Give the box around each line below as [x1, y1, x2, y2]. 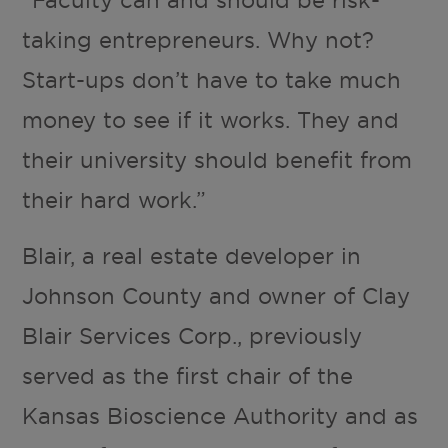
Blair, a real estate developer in [22, 242, 362, 271]
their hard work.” [22, 186, 207, 215]
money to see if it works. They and [22, 106, 400, 135]
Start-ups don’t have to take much [22, 66, 402, 95]
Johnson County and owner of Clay [22, 282, 411, 311]
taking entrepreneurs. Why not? [22, 26, 375, 55]
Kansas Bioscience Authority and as [22, 402, 419, 431]
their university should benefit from [22, 146, 413, 175]
